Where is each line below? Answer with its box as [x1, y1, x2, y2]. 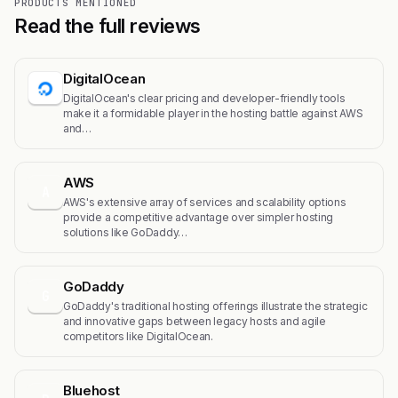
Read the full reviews [14, 14, 201, 37]
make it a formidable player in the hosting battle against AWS [63, 107, 363, 120]
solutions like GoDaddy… [63, 226, 187, 239]
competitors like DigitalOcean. [63, 330, 213, 343]
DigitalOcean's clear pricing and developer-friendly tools [63, 92, 346, 105]
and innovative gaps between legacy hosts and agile [63, 314, 326, 328]
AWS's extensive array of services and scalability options [63, 195, 346, 209]
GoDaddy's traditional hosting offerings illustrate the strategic [63, 299, 368, 313]
